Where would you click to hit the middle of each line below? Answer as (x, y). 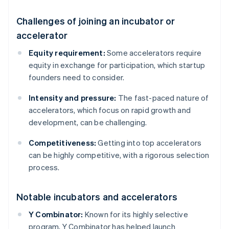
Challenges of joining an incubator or (96, 21)
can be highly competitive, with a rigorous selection (119, 155)
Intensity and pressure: (73, 98)
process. (44, 167)
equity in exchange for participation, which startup (117, 65)
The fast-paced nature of (163, 98)
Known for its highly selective (135, 214)
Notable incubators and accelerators (97, 197)
